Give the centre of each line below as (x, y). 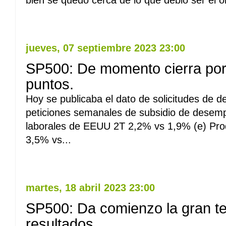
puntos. (50, 84)
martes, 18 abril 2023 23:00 (90, 188)
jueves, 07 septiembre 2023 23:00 (105, 48)
